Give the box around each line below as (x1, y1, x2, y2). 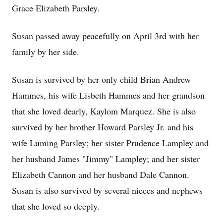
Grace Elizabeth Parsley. (12, 2, 100, 14)
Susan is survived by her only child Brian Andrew (12, 73, 191, 85)
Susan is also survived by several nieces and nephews (12, 184, 203, 196)
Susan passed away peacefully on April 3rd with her (12, 30, 199, 42)
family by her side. (12, 46, 79, 57)
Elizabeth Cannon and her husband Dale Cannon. (12, 168, 189, 180)
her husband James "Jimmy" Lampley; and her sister (12, 153, 200, 165)
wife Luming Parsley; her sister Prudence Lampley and (12, 137, 209, 149)
